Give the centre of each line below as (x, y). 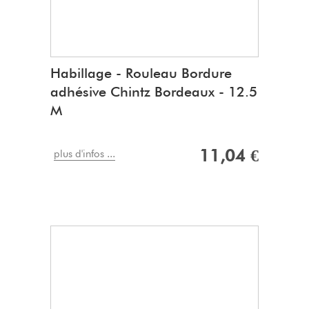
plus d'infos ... (84, 154)
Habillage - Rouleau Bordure (141, 73)
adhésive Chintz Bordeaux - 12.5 (154, 92)
